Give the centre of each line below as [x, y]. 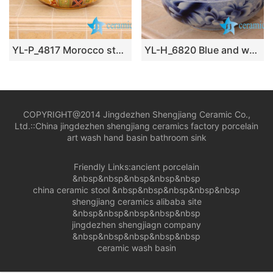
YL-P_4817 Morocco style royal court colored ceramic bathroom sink [120, 50]
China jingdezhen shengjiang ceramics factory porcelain [147, 126]
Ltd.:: [25, 126]
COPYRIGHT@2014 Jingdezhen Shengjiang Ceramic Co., [136, 114]
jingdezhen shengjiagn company [136, 225]
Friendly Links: [102, 167]
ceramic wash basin [136, 248]
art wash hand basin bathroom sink [136, 137]
